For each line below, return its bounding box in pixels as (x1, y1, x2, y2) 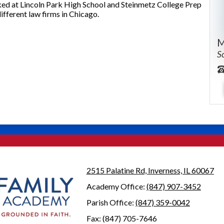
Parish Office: (86, 197, 135, 207)
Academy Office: (86, 181, 146, 191)
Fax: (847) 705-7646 (86, 213, 157, 223)
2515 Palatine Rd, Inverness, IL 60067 (86, 165, 214, 175)
